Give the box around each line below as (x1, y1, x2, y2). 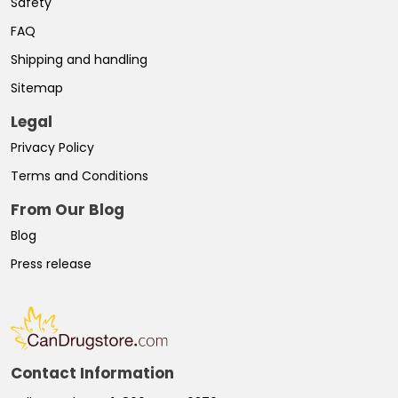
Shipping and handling (11, 50, 147, 68)
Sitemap (11, 78, 63, 97)
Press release (11, 254, 92, 273)
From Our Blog (11, 198, 124, 220)
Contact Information (11, 362, 174, 384)
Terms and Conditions (11, 166, 148, 185)
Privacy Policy (11, 138, 94, 156)
